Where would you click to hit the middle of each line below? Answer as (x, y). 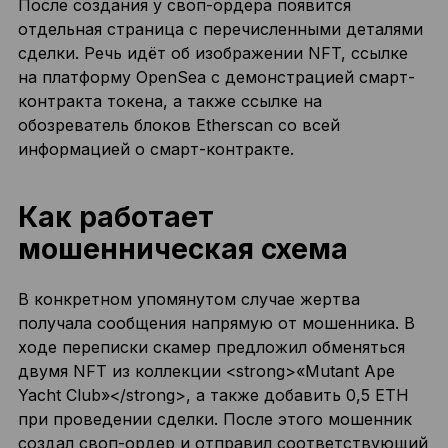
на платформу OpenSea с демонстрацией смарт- (216, 77)
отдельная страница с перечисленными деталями (220, 29)
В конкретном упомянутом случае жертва (188, 299)
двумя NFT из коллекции (121, 371)
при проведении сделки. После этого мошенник (214, 419)
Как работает (115, 217)
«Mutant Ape (345, 371)
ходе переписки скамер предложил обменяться (211, 347)
